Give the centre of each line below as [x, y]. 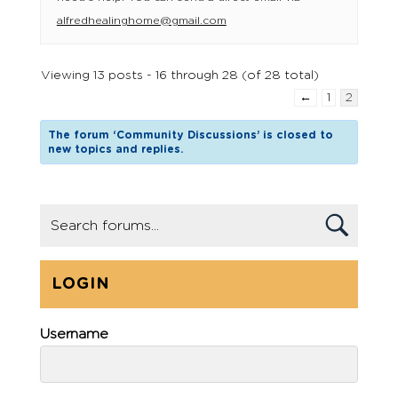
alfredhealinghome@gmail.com [141, 20]
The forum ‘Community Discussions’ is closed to [191, 135]
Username [74, 334]
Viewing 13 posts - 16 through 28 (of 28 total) [179, 76]
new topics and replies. [116, 149]
